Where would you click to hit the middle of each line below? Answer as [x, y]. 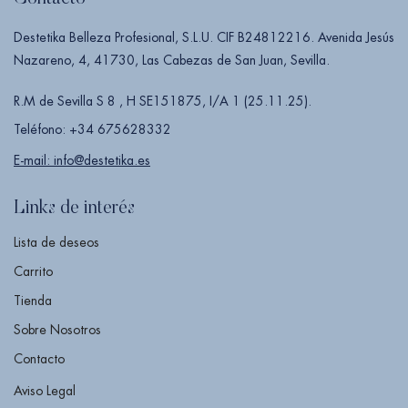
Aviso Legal [45, 391]
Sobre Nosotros [57, 330]
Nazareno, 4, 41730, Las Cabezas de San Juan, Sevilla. [172, 61]
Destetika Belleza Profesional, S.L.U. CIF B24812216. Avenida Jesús [204, 38]
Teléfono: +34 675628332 [92, 130]
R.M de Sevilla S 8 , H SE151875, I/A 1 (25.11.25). [163, 102]
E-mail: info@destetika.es [82, 161]
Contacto [39, 359]
